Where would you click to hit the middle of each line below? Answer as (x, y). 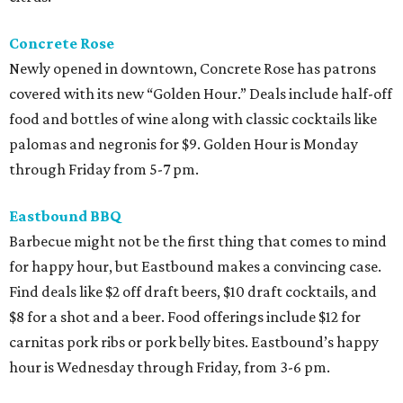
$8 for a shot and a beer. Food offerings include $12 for (185, 317)
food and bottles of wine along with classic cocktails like (193, 119)
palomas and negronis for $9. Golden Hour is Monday (184, 144)
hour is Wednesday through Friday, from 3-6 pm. (170, 367)
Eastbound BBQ (65, 216)
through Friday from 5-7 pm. (104, 170)
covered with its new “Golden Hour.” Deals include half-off (201, 94)
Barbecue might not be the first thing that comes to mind (198, 242)
